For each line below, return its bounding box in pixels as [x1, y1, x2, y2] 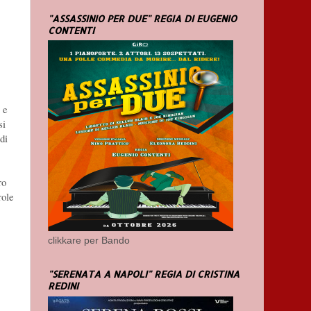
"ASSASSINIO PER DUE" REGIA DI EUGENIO [48, 12, 237, 24]
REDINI [48, 280, 78, 292]
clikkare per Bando [48, 235, 130, 246]
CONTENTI [48, 24, 94, 36]
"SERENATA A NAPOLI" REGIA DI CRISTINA [48, 268, 239, 280]
